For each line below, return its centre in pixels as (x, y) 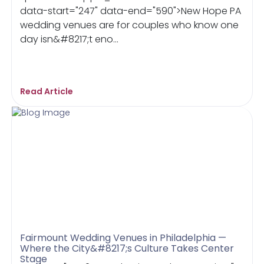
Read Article (47, 91)
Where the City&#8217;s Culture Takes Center (127, 248)
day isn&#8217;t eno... (70, 39)
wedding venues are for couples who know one (130, 25)
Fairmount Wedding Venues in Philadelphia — (123, 238)
